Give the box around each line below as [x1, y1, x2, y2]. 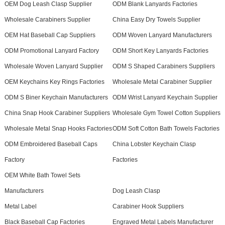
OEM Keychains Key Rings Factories [4, 78, 104, 85]
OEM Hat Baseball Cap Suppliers [4, 32, 95, 39]
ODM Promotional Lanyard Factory [4, 47, 99, 54]
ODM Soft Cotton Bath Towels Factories [112, 125, 219, 132]
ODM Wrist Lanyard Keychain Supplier [112, 94, 217, 101]
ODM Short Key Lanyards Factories [112, 47, 208, 54]
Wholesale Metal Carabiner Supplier [112, 78, 212, 85]
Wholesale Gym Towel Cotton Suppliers [112, 109, 220, 117]
